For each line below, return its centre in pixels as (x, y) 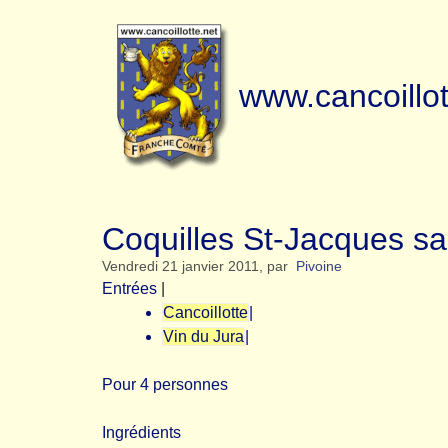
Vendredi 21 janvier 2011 (180, 266)
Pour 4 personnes (165, 384)
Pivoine (319, 266)
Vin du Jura (203, 336)
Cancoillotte (205, 312)
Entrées (129, 288)
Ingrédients (141, 432)
